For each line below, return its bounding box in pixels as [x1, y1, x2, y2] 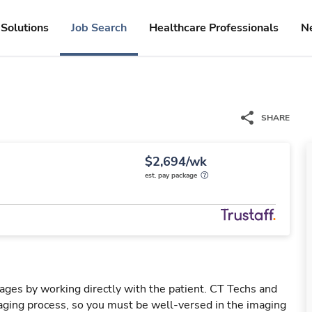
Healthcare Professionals [149, 20, 279, 36]
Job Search [71, 20, 127, 36]
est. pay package [145, 171, 197, 180]
